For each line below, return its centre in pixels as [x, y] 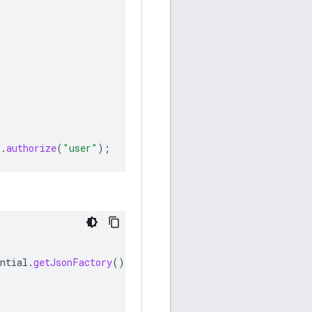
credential [164, 262]
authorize [31, 148]
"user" [80, 148]
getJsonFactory [73, 262]
